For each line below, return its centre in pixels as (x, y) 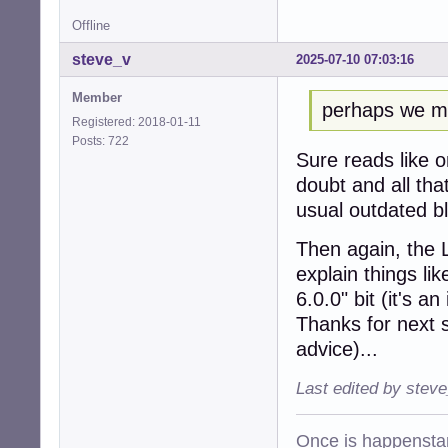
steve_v (101, 59)
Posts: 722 (103, 140)
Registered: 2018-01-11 (136, 121)
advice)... (337, 349)
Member (97, 97)
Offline (91, 25)
